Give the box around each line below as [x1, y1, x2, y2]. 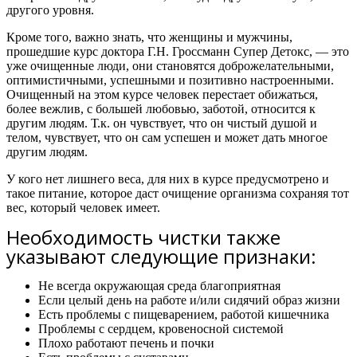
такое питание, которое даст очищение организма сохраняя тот [6, 186, 349, 200]
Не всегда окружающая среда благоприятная [38, 279, 280, 292]
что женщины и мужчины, [144, 30, 292, 44]
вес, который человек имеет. [6, 201, 163, 214]
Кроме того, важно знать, [6, 30, 144, 44]
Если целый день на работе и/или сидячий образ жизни [38, 293, 340, 307]
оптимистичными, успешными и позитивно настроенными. [6, 73, 334, 87]
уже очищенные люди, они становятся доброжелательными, [6, 59, 334, 73]
